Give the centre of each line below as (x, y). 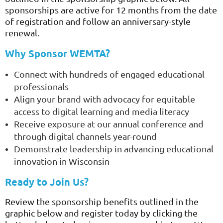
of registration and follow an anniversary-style (98, 21)
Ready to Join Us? (47, 181)
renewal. (22, 32)
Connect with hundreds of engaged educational (109, 74)
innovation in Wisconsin (62, 161)
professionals (41, 86)
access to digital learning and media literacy (102, 111)
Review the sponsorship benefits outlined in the (102, 201)
